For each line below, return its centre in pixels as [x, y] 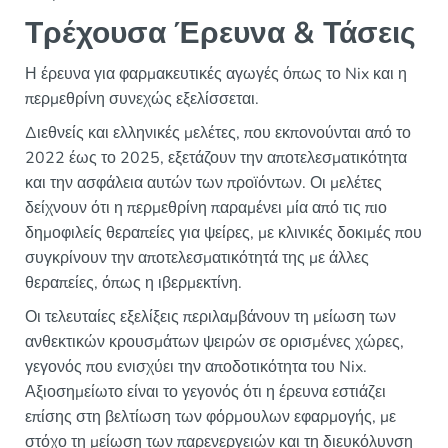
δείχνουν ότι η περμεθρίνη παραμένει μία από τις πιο [206, 208]
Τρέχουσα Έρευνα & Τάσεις [220, 34]
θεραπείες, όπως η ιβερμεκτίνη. [133, 283]
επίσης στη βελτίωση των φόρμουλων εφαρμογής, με [210, 417]
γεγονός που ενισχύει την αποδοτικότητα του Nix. [196, 367]
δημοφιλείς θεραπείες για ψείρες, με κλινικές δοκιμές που [223, 233]
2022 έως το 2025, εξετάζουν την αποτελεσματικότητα [216, 158]
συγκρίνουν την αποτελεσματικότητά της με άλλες [197, 258]
